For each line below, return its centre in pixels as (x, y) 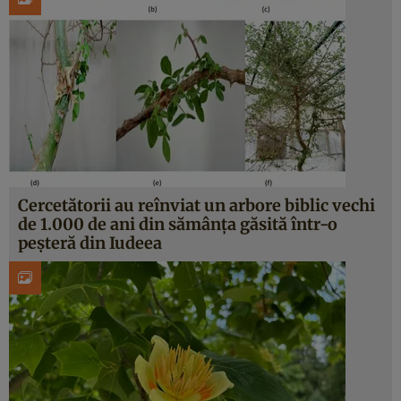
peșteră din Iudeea (90, 243)
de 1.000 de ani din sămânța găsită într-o (178, 224)
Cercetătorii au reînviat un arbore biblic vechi (196, 205)
